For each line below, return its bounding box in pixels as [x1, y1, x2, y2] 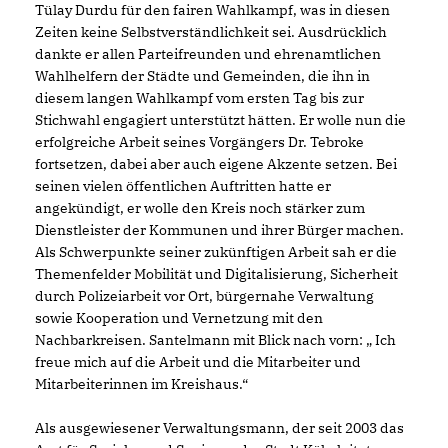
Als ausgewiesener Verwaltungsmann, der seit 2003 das [35, 419, 404, 437]
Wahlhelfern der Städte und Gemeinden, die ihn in [35, 67, 370, 85]
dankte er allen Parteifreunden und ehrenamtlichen [35, 45, 381, 63]
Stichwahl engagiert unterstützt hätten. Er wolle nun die [35, 111, 406, 129]
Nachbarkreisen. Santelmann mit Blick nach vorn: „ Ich [35, 331, 396, 349]
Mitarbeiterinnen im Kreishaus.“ [35, 375, 248, 393]
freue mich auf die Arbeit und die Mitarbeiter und [35, 353, 361, 371]
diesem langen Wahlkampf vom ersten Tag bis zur [35, 89, 364, 107]
